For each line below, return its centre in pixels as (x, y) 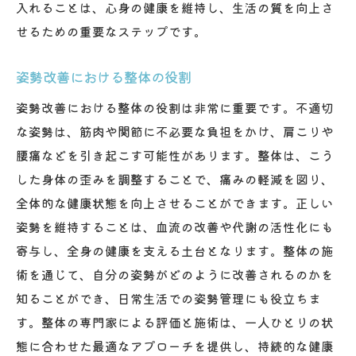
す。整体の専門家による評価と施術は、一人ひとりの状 (175, 321)
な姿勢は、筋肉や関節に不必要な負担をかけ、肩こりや (175, 131)
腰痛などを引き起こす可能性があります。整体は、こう (175, 155)
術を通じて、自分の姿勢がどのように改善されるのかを (175, 274)
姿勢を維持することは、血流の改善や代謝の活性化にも (175, 226)
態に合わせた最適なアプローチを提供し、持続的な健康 (175, 345)
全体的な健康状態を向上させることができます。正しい (175, 202)
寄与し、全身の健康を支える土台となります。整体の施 (175, 250)
